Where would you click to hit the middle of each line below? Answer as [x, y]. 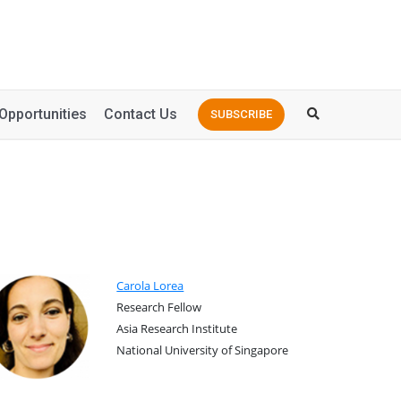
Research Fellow [159, 307]
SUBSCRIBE [241, 114]
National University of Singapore [203, 350]
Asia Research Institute [177, 329]
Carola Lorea [150, 286]
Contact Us [141, 114]
